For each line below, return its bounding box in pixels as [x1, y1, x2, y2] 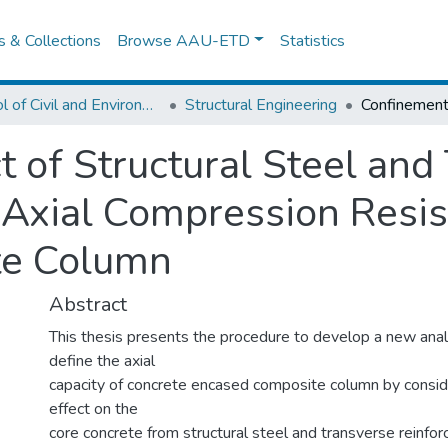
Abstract [49, 291, 127, 318]
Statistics [280, 29, 346, 52]
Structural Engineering [185, 94, 337, 116]
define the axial [49, 350, 155, 372]
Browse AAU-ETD [117, 29, 251, 52]
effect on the [49, 398, 138, 420]
